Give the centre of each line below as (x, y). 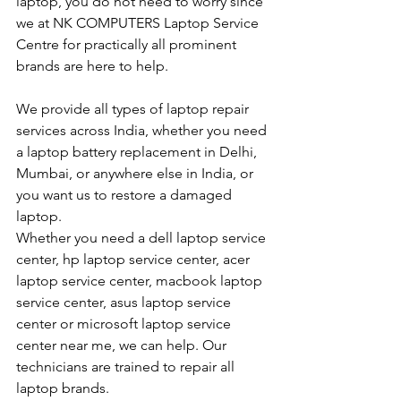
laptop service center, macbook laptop (141, 281)
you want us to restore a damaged (126, 195)
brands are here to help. (94, 66)
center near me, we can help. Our (123, 346)
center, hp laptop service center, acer (135, 260)
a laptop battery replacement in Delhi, (138, 152)
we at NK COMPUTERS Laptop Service (139, 23)
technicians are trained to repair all (127, 367)
